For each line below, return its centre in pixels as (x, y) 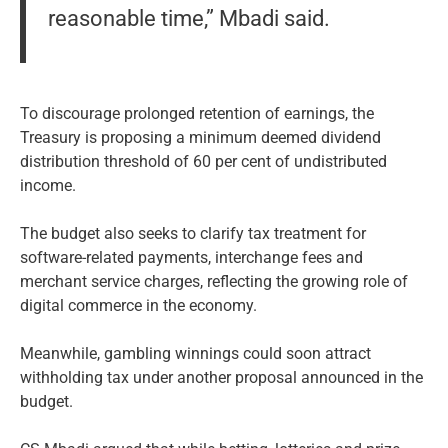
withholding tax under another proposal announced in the (221, 378)
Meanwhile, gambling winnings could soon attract (195, 354)
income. (48, 186)
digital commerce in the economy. (138, 306)
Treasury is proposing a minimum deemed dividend (200, 138)
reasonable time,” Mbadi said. (188, 18)
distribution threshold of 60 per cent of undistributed (203, 162)
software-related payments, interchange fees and (191, 258)
